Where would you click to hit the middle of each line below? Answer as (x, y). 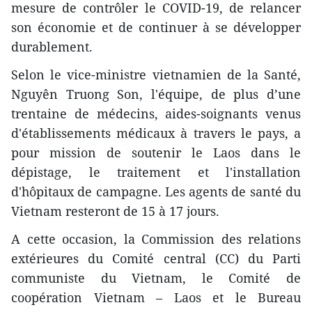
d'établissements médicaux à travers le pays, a (156, 133)
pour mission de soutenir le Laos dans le (156, 153)
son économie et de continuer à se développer (156, 28)
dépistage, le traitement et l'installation (156, 172)
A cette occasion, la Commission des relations (156, 239)
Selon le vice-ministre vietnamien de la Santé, (156, 75)
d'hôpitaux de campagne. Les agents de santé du (156, 192)
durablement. (52, 47)
